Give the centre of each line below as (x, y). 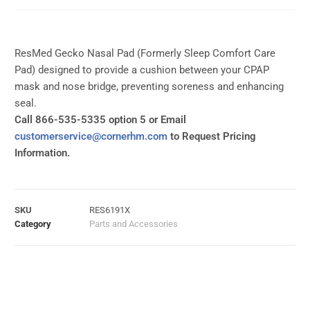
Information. (42, 153)
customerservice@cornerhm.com (91, 137)
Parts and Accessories (134, 224)
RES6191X (110, 210)
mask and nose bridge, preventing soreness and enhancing (149, 87)
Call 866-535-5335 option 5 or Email (100, 120)
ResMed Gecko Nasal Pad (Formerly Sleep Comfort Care (145, 54)
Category (33, 224)
